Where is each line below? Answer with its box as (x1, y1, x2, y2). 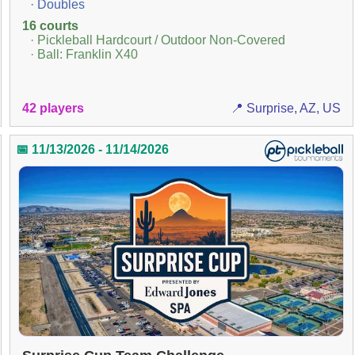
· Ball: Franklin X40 (29, 47, 138, 61)
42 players (21, 101, 84, 115)
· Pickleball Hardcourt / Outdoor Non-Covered (29, 32, 285, 47)
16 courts (21, 18, 78, 32)
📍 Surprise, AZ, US (231, 101, 342, 115)
